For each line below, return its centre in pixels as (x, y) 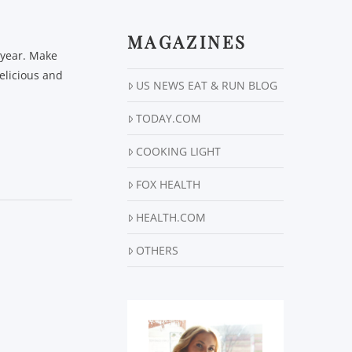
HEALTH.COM (171, 218)
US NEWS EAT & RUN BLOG (207, 86)
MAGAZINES (187, 42)
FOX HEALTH (169, 185)
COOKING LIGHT (179, 152)
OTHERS (158, 251)
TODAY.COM (169, 119)
